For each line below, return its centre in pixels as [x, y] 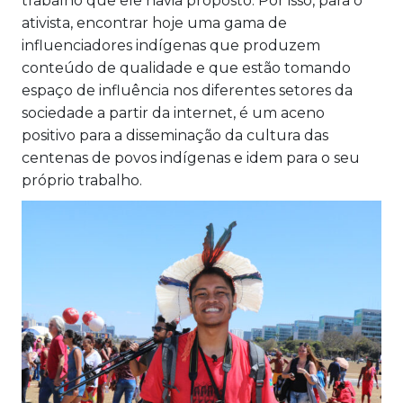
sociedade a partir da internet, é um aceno [173, 113]
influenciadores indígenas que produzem [171, 46]
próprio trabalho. [82, 181]
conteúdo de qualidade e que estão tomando [186, 68]
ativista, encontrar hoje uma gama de [154, 23]
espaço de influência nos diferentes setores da [187, 91]
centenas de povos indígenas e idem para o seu [191, 158]
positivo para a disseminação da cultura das [175, 136]
